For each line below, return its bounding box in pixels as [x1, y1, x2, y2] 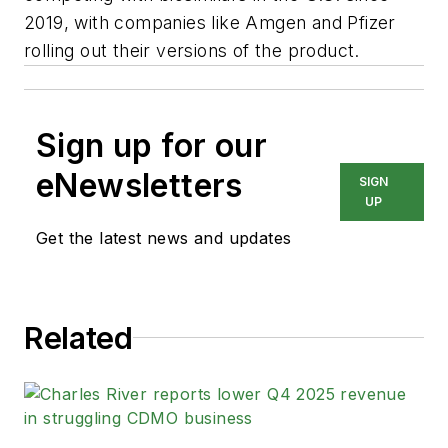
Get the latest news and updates [36, 227, 292, 248]
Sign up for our [36, 125, 267, 165]
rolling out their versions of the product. [24, 39, 366, 61]
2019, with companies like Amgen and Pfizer [24, 11, 396, 33]
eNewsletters [36, 165, 243, 205]
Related [24, 319, 133, 356]
